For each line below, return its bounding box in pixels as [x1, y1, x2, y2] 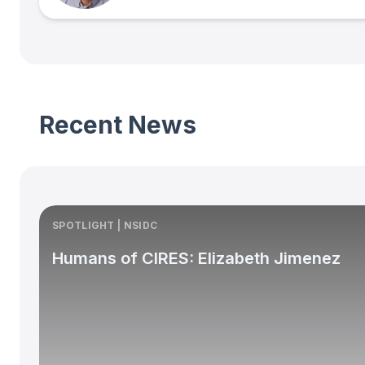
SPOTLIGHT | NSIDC [52, 218, 158, 231]
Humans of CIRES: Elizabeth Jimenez [52, 248, 341, 268]
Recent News [39, 109, 196, 139]
